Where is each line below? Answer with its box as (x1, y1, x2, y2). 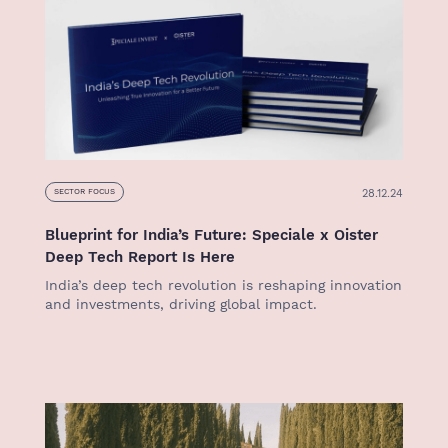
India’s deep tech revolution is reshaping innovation (45, 277, 402, 293)
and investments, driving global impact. (45, 296, 317, 312)
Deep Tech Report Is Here (45, 248, 235, 266)
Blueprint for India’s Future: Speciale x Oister (45, 226, 378, 244)
